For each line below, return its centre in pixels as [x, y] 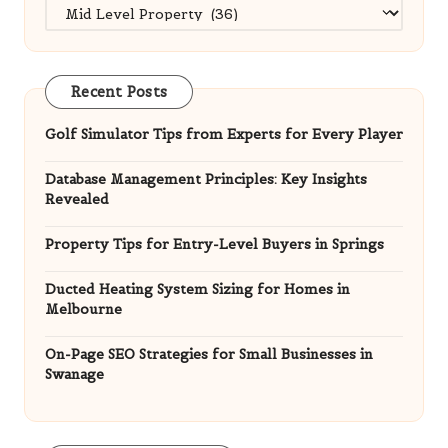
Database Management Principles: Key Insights [206, 179]
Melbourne [83, 309]
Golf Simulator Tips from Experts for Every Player [224, 134]
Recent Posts [119, 91]
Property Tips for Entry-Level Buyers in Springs [214, 244]
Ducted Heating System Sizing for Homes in [197, 289]
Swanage [74, 374]
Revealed [77, 199]
